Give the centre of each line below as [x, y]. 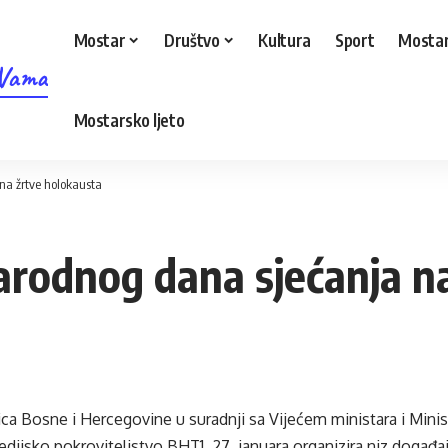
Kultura [285, 39]
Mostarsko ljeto [129, 119]
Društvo [192, 39]
